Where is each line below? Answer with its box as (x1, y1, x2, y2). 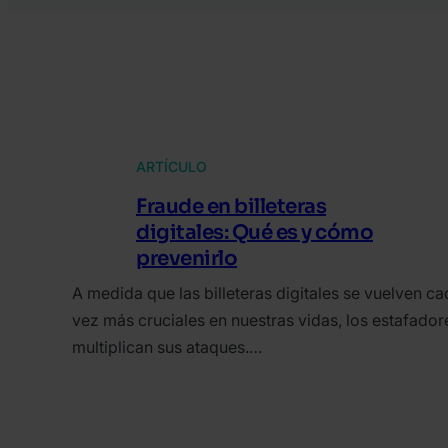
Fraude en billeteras (136, 194, 326, 220)
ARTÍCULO (136, 158, 207, 176)
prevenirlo (136, 246, 237, 272)
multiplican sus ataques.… (72, 337, 262, 358)
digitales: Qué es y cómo (136, 220, 373, 246)
